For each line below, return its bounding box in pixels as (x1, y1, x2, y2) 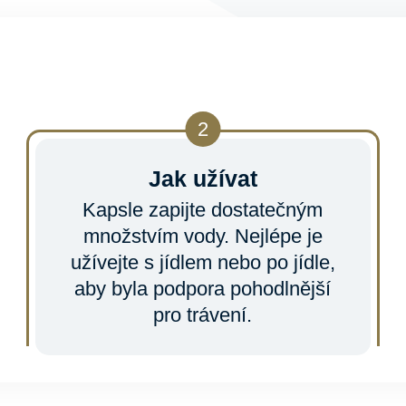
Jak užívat (148, 166, 257, 191)
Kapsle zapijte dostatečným (82, 198, 324, 221)
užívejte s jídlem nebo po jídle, (70, 251, 335, 274)
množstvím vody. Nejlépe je (82, 225, 323, 247)
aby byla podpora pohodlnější (74, 277, 332, 300)
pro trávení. (153, 304, 253, 326)
